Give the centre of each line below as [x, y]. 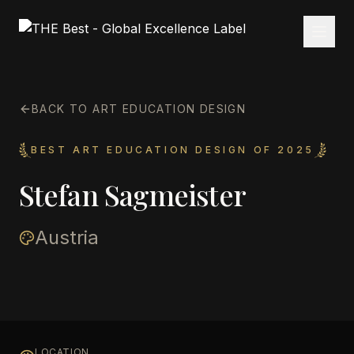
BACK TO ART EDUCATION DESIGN [139, 109]
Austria [67, 237]
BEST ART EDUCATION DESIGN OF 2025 [173, 150]
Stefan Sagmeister [132, 194]
